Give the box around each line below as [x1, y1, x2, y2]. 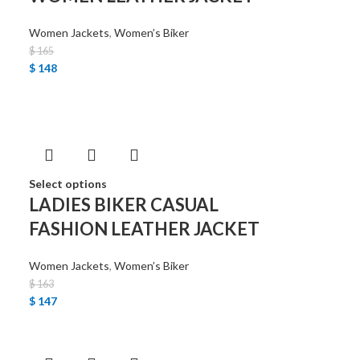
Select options [29, 177, 108, 190]
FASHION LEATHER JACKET [29, 218, 260, 239]
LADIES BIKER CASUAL [29, 194, 219, 215]
